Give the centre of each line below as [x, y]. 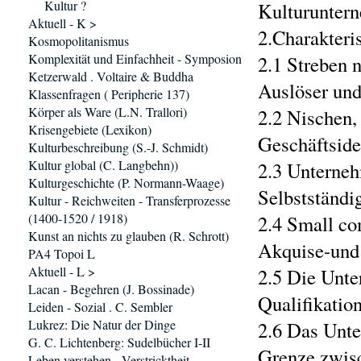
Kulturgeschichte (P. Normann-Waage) [126, 183]
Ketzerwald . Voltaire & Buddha [111, 76]
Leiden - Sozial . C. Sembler [100, 307]
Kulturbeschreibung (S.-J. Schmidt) [118, 147]
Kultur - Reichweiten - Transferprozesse [129, 200]
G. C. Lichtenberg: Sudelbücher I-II [119, 342]
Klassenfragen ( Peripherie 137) [109, 94]
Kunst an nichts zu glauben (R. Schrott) [129, 236]
